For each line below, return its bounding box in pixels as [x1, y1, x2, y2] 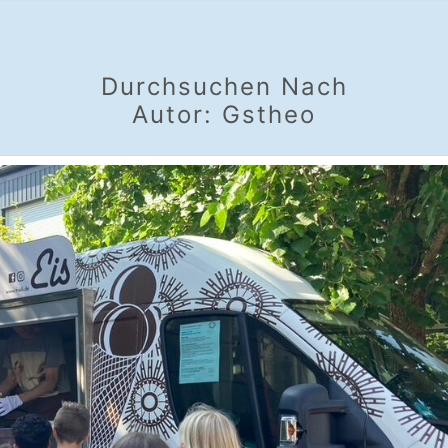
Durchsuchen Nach [100, 72, 348, 101]
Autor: [132, 100, 222, 129]
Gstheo [222, 100, 316, 129]
